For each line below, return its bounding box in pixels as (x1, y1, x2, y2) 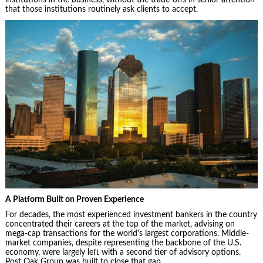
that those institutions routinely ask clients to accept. (5, 5, 198, 14)
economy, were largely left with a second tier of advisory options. (5, 248, 241, 257)
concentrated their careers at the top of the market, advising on (5, 220, 235, 229)
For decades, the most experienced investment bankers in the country (5, 211, 257, 220)
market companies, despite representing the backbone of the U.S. (5, 239, 241, 248)
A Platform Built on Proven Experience (5, 195, 144, 204)
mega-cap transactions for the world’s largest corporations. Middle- (5, 230, 249, 238)
